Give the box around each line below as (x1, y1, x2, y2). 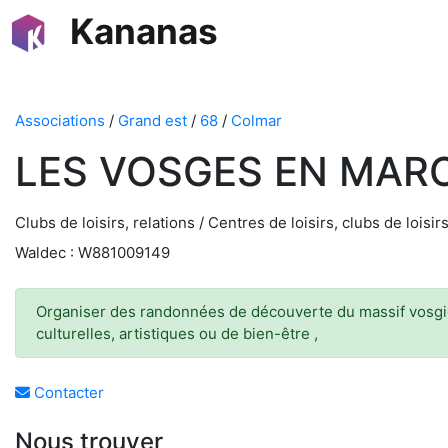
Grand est (118, 111, 187, 130)
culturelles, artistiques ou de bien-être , (36, 324, 318, 343)
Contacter (30, 383, 104, 402)
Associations (15, 111, 105, 130)
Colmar (231, 111, 282, 130)
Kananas (70, 10, 218, 52)
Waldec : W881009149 (15, 243, 170, 262)
